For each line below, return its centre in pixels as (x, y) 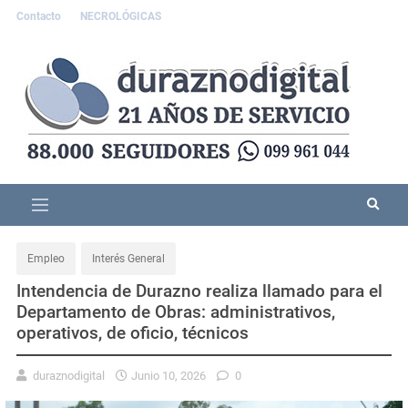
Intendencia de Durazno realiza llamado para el (199, 291)
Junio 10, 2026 (168, 375)
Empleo (46, 258)
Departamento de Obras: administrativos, (176, 311)
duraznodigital (69, 375)
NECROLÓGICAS (121, 16)
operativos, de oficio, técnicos (133, 332)
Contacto (40, 16)
